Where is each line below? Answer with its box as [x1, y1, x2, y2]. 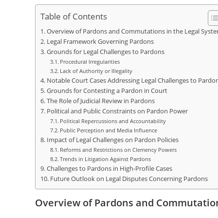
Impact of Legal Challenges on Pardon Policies [46, 136, 179, 144]
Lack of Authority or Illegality [60, 67, 133, 74]
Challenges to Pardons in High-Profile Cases [46, 164, 172, 173]
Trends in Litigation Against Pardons [60, 155, 151, 163]
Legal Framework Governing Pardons [46, 37, 154, 46]
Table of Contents [40, 11, 107, 22]
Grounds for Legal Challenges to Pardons [46, 48, 164, 56]
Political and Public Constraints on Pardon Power [46, 107, 188, 115]
